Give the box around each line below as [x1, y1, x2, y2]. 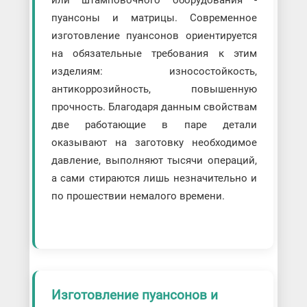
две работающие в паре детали [51, 119, 258, 132]
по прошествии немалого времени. [51, 190, 225, 203]
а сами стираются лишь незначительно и [51, 172, 258, 185]
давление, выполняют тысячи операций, [51, 154, 258, 167]
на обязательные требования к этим [51, 47, 258, 60]
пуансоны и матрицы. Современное [51, 12, 258, 25]
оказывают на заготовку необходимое [51, 136, 258, 149]
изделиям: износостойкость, [51, 65, 258, 78]
